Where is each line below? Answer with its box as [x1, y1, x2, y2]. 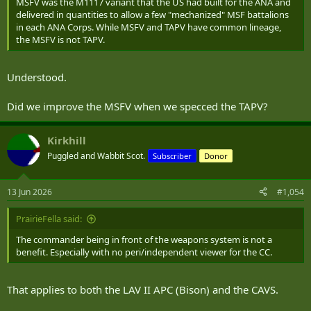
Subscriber [153, 151, 192, 162]
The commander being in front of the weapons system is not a [16, 233, 272, 246]
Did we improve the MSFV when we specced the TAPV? [7, 99, 268, 114]
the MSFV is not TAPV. [16, 33, 105, 46]
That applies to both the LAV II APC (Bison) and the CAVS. [7, 283, 278, 297]
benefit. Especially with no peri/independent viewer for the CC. [16, 245, 272, 258]
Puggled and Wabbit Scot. [47, 150, 145, 162]
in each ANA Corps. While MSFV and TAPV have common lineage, [16, 20, 281, 33]
